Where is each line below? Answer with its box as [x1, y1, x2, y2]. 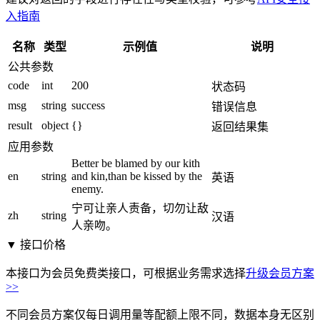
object [41, 119, 69, 131]
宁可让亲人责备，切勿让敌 [71, 201, 209, 214]
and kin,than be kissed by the [71, 169, 202, 182]
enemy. [71, 182, 104, 195]
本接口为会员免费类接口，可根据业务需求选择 [6, 266, 246, 279]
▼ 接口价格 [6, 238, 66, 251]
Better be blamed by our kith [71, 156, 200, 169]
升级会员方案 [246, 266, 314, 279]
